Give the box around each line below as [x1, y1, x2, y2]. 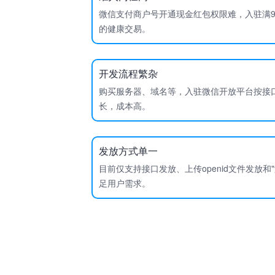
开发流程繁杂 [99, 66, 158, 80]
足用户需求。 [99, 177, 151, 189]
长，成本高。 [99, 99, 151, 112]
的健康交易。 [99, 22, 151, 34]
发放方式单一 [99, 144, 158, 158]
